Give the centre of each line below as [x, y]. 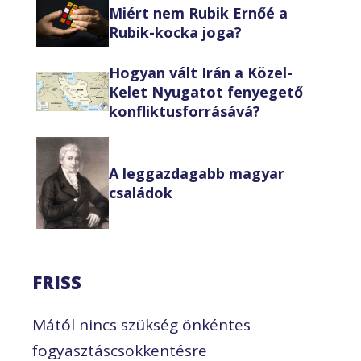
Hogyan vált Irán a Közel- [201, 72]
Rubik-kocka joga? [175, 32]
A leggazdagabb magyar [197, 173]
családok [141, 192]
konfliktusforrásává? [185, 111]
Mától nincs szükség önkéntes [141, 324]
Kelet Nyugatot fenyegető [206, 91]
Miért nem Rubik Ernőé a [198, 12]
